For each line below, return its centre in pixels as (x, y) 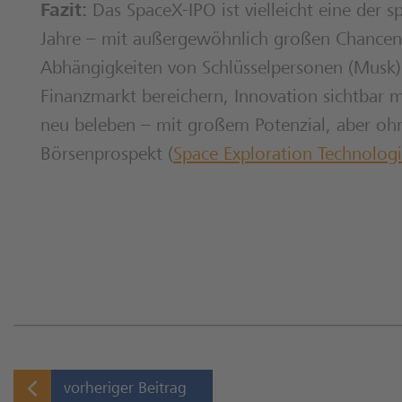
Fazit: (64, 13)
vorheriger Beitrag (125, 390)
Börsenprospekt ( (107, 156)
